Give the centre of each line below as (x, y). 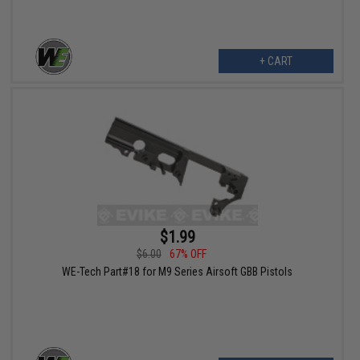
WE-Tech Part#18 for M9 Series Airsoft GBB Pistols (178, 272)
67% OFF (188, 254)
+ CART (276, 61)
